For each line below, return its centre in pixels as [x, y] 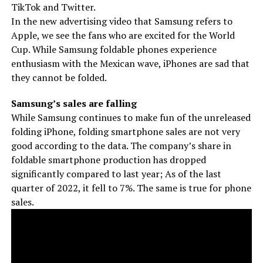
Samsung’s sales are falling [74, 103]
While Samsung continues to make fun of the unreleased [131, 117]
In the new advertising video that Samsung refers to [122, 21]
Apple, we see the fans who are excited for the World [123, 35]
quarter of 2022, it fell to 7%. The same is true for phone [131, 188]
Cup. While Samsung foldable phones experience [114, 49]
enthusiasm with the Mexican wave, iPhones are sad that [130, 63]
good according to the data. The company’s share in [121, 145]
